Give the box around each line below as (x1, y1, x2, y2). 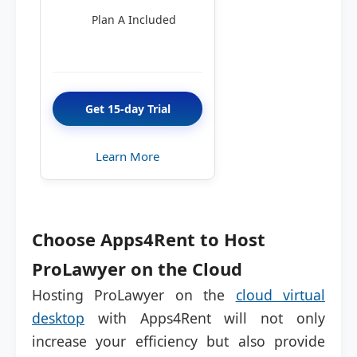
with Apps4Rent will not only (84, 308, 325, 328)
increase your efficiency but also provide (32, 331, 325, 351)
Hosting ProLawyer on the (32, 285, 236, 304)
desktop (32, 308, 84, 328)
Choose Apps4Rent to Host (32, 227, 265, 251)
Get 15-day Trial (84, 101, 171, 116)
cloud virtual (235, 285, 326, 304)
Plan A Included (91, 12, 176, 27)
